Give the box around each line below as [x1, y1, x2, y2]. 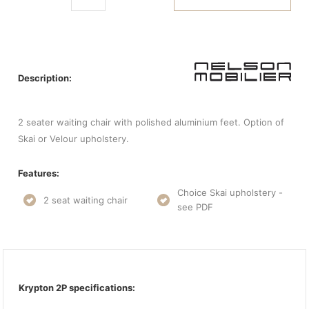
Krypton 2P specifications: [19, 282, 136, 293]
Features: [18, 168, 60, 179]
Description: [18, 72, 72, 83]
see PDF [177, 201, 213, 212]
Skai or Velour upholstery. [18, 133, 130, 144]
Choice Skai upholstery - [177, 187, 283, 198]
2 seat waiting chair [43, 194, 128, 206]
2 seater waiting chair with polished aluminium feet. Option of [18, 117, 285, 128]
